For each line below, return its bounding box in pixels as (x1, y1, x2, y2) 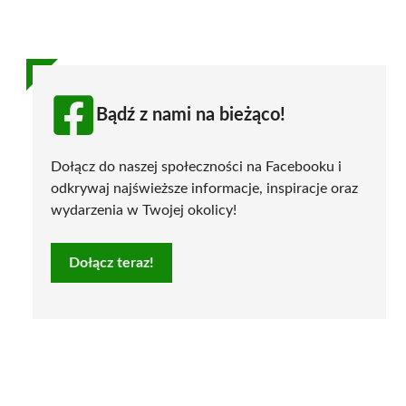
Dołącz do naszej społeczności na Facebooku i (51, 159, 342, 174)
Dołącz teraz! (69, 255, 154, 270)
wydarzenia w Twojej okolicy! (51, 202, 237, 217)
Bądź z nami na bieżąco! (96, 105, 285, 124)
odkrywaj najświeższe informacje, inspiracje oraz (51, 180, 358, 196)
